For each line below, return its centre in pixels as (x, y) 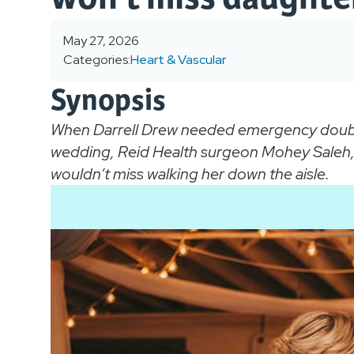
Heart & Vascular (178, 60)
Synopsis (108, 100)
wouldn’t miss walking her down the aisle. (190, 174)
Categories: (97, 60)
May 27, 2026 (101, 41)
